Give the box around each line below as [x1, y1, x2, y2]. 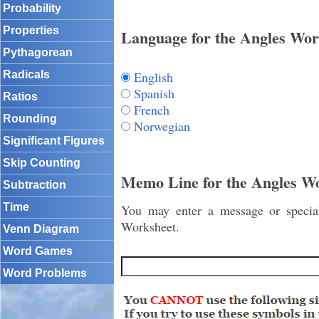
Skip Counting [3, 157, 80, 169]
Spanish [134, 84, 174, 102]
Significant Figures [3, 135, 105, 147]
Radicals [3, 68, 50, 80]
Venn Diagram [3, 223, 79, 235]
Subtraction [3, 179, 66, 191]
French [134, 100, 169, 118]
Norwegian [134, 117, 190, 135]
